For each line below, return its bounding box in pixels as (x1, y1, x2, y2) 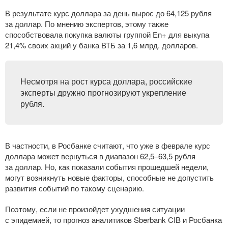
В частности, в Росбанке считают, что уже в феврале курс (5, 140, 210, 151)
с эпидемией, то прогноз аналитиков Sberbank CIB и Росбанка (5, 214, 222, 225)
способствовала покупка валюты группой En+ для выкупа (5, 29, 209, 40)
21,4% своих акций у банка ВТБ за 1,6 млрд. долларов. (5, 40, 198, 50)
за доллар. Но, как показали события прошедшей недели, (5, 161, 209, 172)
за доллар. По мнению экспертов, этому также (5, 18, 168, 29)
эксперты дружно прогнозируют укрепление (20, 87, 186, 98)
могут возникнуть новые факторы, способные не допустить (5, 172, 214, 183)
